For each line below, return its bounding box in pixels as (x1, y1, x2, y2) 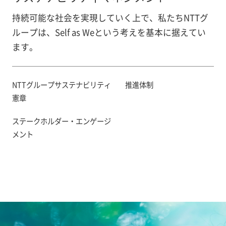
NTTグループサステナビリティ (12, 79, 111, 90)
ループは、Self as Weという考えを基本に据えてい (12, 26, 206, 39)
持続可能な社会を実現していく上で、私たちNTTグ (12, 12, 208, 24)
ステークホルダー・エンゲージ (12, 115, 111, 126)
